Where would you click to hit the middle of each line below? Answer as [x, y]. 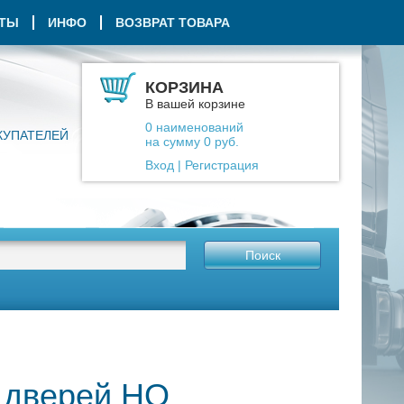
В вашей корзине [195, 104]
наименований [198, 127]
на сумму [174, 142]
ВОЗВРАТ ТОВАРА [173, 23]
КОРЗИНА [184, 87]
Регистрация [222, 165]
